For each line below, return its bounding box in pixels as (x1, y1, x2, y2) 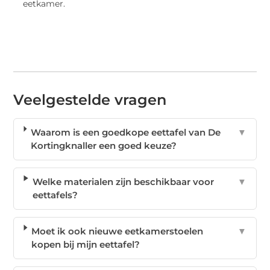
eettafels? (33, 189, 78, 201)
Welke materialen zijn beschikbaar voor (33, 175, 215, 187)
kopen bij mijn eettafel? (31, 238, 140, 250)
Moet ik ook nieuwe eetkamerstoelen (31, 225, 204, 237)
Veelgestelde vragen (13, 90, 167, 108)
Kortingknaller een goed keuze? (31, 139, 177, 151)
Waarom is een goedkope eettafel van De (31, 126, 221, 138)
